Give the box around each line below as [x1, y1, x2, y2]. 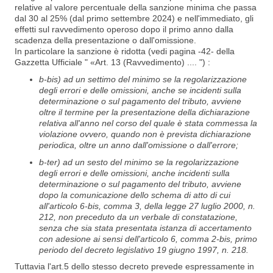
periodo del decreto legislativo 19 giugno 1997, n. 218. [39, 244, 249, 255]
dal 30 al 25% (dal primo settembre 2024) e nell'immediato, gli [15, 13, 253, 23]
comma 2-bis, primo [180, 233, 257, 244]
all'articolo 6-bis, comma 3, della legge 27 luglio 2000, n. [39, 200, 255, 211]
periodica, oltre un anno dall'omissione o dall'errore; [39, 140, 238, 150]
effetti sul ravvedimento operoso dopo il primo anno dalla [15, 24, 233, 34]
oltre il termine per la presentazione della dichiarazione [39, 107, 250, 117]
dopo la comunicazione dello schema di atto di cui [39, 190, 230, 200]
